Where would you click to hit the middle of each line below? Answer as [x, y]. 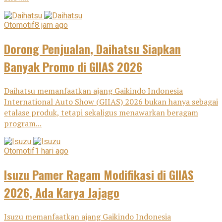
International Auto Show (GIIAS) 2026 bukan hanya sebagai [111, 102]
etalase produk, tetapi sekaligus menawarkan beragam [101, 113]
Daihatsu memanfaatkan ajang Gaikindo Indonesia [93, 91]
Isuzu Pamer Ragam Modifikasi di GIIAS [99, 175]
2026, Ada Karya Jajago [62, 193]
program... [23, 124]
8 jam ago [51, 25]
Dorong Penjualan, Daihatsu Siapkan [92, 49]
